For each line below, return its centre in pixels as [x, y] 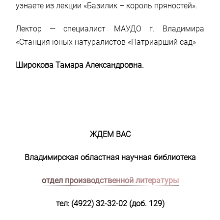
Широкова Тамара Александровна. [80, 65]
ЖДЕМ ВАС [110, 134]
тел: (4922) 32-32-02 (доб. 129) [110, 203]
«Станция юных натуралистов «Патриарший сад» [106, 42]
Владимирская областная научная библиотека [110, 157]
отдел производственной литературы [110, 180]
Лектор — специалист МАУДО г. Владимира [110, 28]
